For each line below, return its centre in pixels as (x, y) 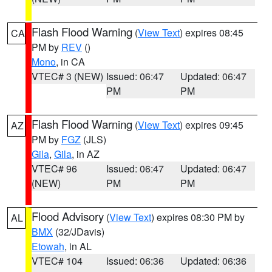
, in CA (70, 62)
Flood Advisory (68, 216)
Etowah (48, 246)
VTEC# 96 (54, 168)
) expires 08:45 (212, 32)
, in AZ (86, 154)
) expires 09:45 (212, 125)
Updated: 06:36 (214, 261)
